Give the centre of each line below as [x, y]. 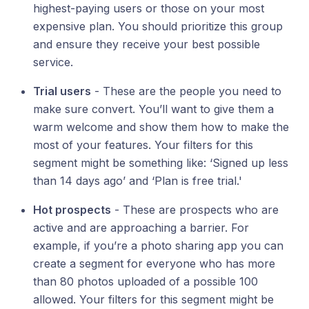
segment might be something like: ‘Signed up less [161, 163]
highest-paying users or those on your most [149, 9]
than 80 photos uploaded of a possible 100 [146, 282]
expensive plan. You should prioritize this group [158, 27]
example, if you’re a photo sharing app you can [158, 246]
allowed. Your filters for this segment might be [153, 300]
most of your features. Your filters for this [143, 145]
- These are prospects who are [195, 210]
